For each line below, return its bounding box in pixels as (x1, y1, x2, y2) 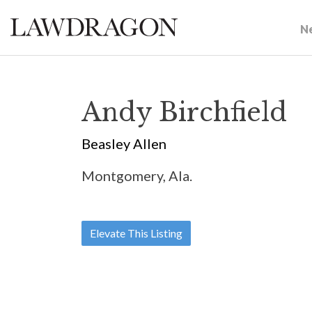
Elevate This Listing (90, 226, 182, 240)
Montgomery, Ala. (81, 167, 192, 184)
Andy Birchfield (81, 97, 287, 128)
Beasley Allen (81, 135, 166, 152)
